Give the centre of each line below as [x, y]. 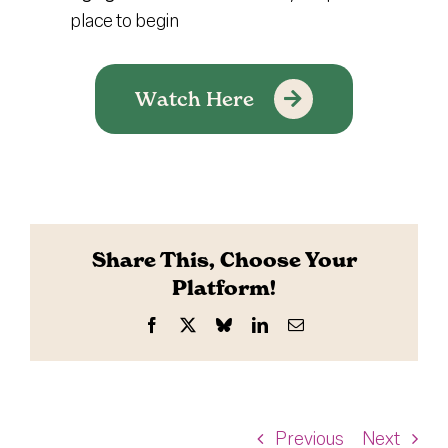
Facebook [190, 324]
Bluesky [257, 324]
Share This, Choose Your [224, 260]
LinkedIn [296, 324]
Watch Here [195, 98]
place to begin [124, 19]
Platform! [224, 288]
